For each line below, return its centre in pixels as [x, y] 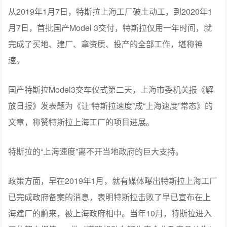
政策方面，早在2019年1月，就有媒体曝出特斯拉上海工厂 [113, 180]
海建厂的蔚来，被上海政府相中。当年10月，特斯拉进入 [110, 213]
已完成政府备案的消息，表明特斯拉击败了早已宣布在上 [110, 197]
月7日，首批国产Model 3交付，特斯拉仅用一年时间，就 [110, 27]
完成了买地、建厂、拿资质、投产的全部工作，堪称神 [106, 44]
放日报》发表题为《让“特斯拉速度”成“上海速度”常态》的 [111, 105]
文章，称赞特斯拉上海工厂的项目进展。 [81, 122]
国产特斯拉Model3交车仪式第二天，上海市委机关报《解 [111, 89]
